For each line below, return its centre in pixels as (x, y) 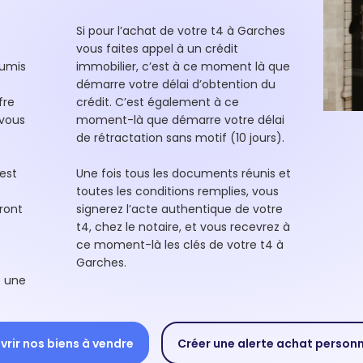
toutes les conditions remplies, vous (177, 191)
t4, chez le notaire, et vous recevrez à (183, 227)
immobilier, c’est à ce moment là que (183, 66)
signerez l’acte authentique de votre (181, 209)
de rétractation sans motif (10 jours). (181, 138)
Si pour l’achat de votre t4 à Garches (180, 31)
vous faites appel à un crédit (157, 49)
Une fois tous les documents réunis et (183, 173)
